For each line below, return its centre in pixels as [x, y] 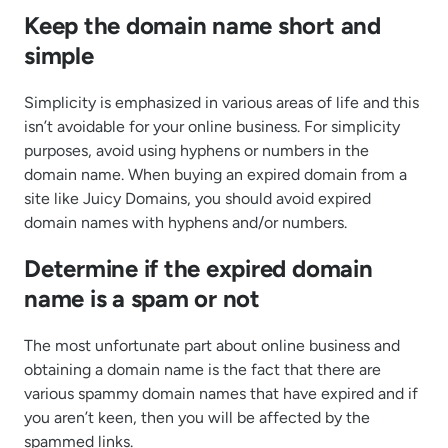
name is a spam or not [142, 299]
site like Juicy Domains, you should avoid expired [197, 198]
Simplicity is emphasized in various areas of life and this [221, 102]
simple [59, 55]
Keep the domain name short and [202, 25]
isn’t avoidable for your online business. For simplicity [212, 126]
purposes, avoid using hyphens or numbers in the [196, 150]
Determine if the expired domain [198, 269]
